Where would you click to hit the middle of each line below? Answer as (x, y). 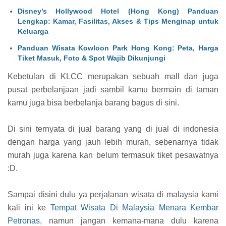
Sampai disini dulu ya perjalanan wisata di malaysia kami (113, 195)
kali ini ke (29, 208)
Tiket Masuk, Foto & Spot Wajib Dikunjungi (92, 58)
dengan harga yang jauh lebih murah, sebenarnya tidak (113, 142)
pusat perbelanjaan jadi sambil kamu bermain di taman (113, 90)
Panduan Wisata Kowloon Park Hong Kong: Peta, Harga (118, 48)
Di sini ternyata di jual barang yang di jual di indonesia (113, 129)
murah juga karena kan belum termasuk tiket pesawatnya (113, 155)
